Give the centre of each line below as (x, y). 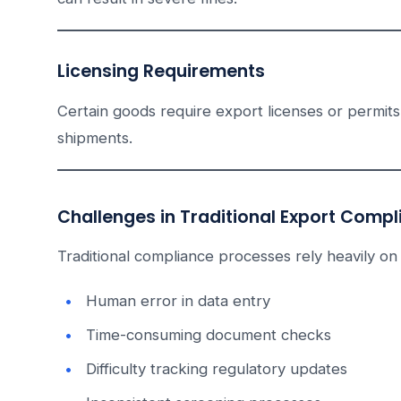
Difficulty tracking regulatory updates (217, 369)
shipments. (95, 138)
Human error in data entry (178, 301)
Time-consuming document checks (209, 335)
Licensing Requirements (161, 72)
